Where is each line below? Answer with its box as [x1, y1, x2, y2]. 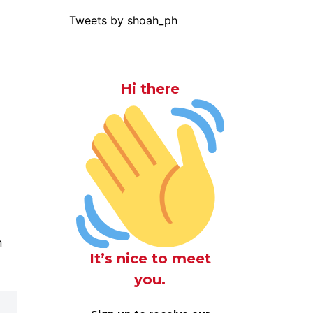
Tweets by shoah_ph [68, 13, 177, 27]
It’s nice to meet [89, 249, 211, 267]
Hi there [120, 80, 180, 97]
